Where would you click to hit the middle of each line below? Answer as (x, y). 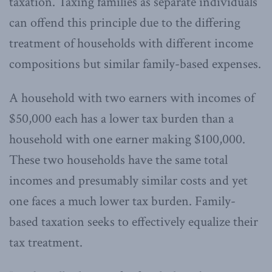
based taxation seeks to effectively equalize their (134, 222)
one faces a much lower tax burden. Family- (122, 201)
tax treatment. (46, 242)
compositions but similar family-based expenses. (135, 64)
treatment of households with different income (131, 43)
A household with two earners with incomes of (132, 98)
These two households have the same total (118, 160)
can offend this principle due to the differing (125, 22)
